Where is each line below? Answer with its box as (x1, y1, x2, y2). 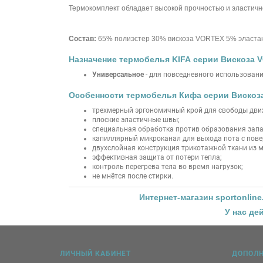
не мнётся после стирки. (92, 172, 173, 180)
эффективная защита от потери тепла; (92, 153, 222, 161)
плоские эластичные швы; (92, 116, 180, 124)
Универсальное (92, 70, 144, 79)
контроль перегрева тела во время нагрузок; (92, 163, 243, 171)
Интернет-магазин (139, 193, 215, 202)
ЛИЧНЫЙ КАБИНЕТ (60, 249, 131, 258)
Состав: (69, 35, 96, 43)
